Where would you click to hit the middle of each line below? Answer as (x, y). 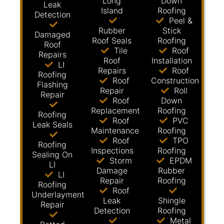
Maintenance (115, 130)
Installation (171, 60)
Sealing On (52, 154)
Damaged (52, 34)
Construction (175, 80)
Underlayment (58, 194)
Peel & (179, 20)
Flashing (52, 84)
